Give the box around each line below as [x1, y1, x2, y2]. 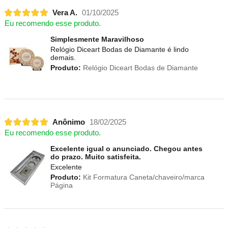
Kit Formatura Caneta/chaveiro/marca [80, 173, 205, 182]
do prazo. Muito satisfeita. [50, 153, 141, 161]
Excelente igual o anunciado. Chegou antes [50, 145, 203, 153]
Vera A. [52, 8, 77, 17]
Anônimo [52, 118, 85, 126]
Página [50, 181, 73, 190]
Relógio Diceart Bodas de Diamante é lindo [50, 45, 189, 54]
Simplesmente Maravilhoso [50, 35, 144, 44]
